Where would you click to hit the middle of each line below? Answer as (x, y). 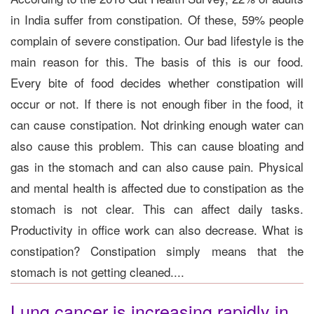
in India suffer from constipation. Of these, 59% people (157, 19)
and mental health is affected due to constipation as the (157, 187)
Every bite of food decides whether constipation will (157, 82)
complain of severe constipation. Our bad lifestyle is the (157, 40)
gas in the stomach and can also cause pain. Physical (157, 166)
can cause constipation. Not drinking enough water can (157, 124)
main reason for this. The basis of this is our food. (157, 61)
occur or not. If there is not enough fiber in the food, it (157, 103)
